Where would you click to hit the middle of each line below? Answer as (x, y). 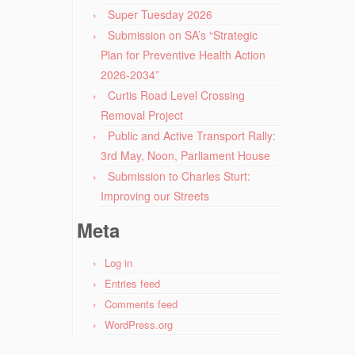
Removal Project (142, 115)
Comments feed (141, 303)
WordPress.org (139, 324)
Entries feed (132, 283)
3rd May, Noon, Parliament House (185, 155)
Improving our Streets (155, 195)
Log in (118, 262)
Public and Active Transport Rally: (192, 135)
